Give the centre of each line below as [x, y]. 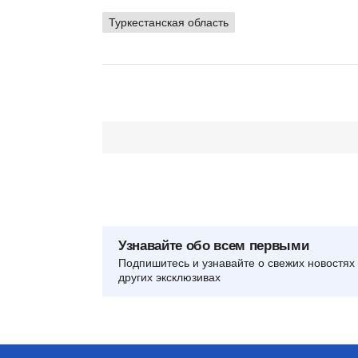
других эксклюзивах [169, 278]
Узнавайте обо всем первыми [214, 246]
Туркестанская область [169, 23]
